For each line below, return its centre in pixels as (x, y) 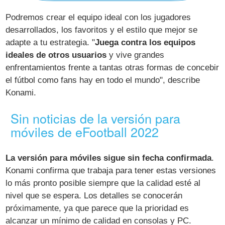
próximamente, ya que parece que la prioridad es (97, 208)
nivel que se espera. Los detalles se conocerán (94, 195)
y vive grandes (136, 55)
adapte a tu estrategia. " (50, 43)
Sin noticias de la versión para (96, 118)
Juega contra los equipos (145, 43)
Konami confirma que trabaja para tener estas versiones (111, 170)
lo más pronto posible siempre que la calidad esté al (103, 183)
